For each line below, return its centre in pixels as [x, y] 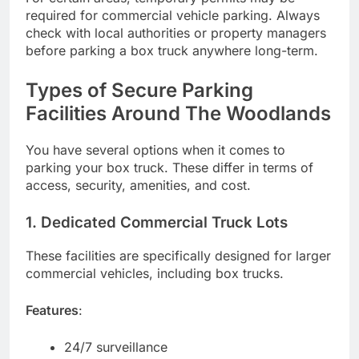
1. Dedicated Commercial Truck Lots [157, 223]
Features [52, 310]
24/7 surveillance [116, 347]
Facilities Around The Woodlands [178, 114]
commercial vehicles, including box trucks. [155, 273]
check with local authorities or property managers [176, 33]
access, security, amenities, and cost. [138, 186]
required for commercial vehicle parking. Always [173, 16]
